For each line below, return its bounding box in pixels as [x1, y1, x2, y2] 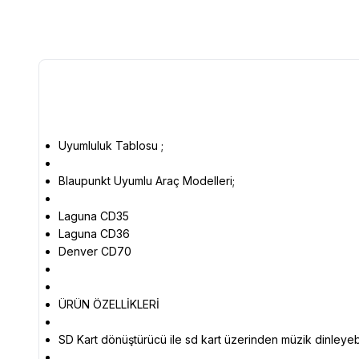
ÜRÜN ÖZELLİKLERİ [58, 296, 159, 311]
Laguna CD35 [58, 208, 129, 223]
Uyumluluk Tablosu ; [58, 138, 163, 152]
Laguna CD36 [58, 226, 130, 240]
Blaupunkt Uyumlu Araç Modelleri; [58, 173, 235, 188]
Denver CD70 [58, 244, 131, 258]
